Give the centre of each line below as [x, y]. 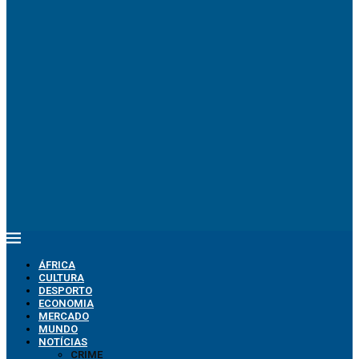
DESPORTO [65, 290]
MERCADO [64, 316]
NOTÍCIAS [63, 342]
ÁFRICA [57, 265]
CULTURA [61, 278]
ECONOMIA [66, 303]
